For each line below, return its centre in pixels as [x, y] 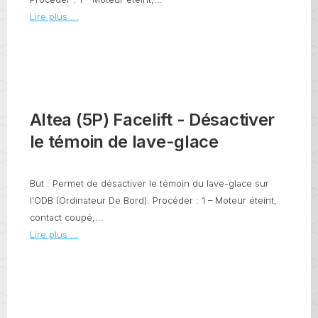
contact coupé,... [66, 217]
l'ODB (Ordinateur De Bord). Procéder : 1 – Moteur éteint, [153, 200]
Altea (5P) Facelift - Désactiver [152, 119]
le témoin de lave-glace [124, 141]
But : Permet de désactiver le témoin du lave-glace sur [149, 183]
